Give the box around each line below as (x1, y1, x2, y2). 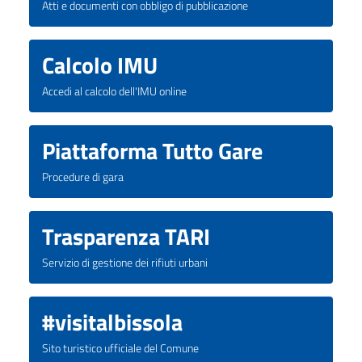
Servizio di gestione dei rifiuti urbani (42, 253, 208, 271)
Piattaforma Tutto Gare (42, 133, 263, 168)
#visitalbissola (42, 304, 183, 339)
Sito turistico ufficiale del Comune (42, 339, 199, 357)
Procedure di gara (42, 167, 124, 186)
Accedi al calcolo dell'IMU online (42, 82, 187, 100)
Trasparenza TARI (42, 218, 210, 254)
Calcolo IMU (42, 47, 158, 82)
